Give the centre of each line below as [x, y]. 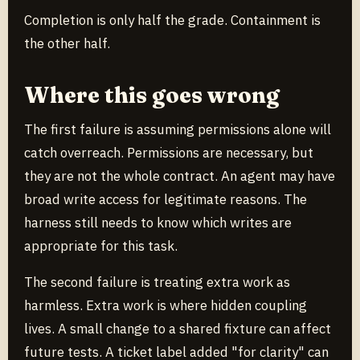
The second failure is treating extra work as [157, 282]
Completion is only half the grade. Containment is [172, 20]
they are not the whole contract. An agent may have [180, 176]
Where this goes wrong [152, 95]
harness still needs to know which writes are [158, 222]
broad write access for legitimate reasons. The [166, 199]
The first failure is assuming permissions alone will [178, 129]
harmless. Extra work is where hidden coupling [166, 305]
